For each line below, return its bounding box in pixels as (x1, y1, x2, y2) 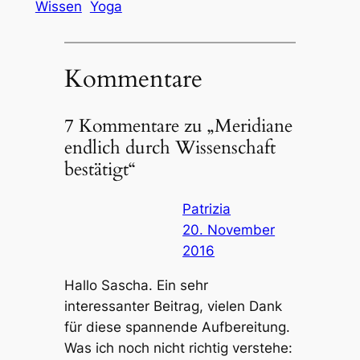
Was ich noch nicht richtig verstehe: (63, 339, 292, 356)
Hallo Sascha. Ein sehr (63, 276, 208, 293)
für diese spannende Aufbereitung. (63, 318, 290, 335)
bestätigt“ (63, 156, 136, 182)
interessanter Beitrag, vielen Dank (63, 297, 282, 314)
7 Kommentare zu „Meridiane (63, 112, 292, 138)
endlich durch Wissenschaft (63, 134, 276, 160)
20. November (182, 221, 276, 238)
